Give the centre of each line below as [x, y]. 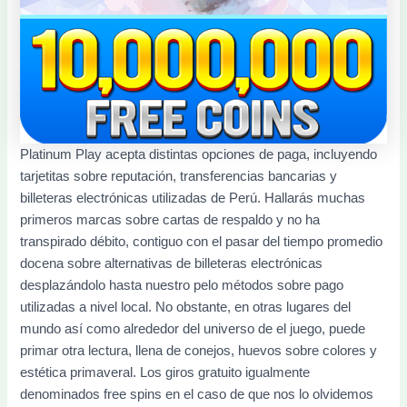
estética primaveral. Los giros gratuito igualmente [165, 373]
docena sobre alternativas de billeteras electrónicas [172, 264]
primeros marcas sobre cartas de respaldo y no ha [170, 220]
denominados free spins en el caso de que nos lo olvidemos [197, 395]
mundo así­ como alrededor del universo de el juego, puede [193, 329]
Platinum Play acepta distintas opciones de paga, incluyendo [199, 155]
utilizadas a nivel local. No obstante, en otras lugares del [186, 308]
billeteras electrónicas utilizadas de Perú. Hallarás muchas [193, 199]
